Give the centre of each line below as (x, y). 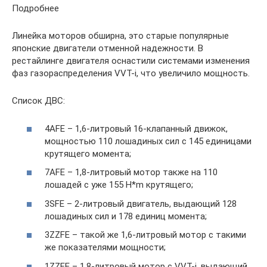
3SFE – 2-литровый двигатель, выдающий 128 (141, 204)
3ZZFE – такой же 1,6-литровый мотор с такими (145, 235)
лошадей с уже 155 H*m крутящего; (119, 185)
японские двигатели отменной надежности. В (108, 49)
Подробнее (35, 9)
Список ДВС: (38, 101)
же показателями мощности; (105, 248)
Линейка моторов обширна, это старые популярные (120, 36)
